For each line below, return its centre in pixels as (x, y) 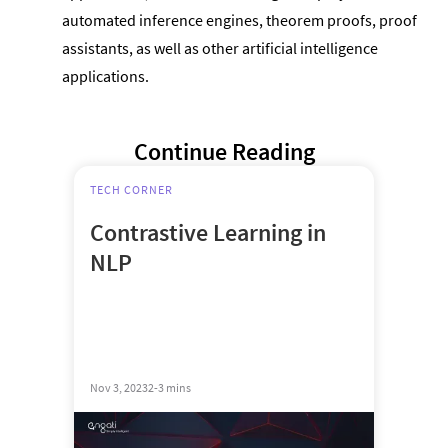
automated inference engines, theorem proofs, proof (240, 19)
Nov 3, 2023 (119, 388)
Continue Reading (224, 151)
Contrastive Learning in (208, 232)
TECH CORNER (131, 189)
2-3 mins (169, 388)
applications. (109, 75)
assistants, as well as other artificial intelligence (220, 47)
